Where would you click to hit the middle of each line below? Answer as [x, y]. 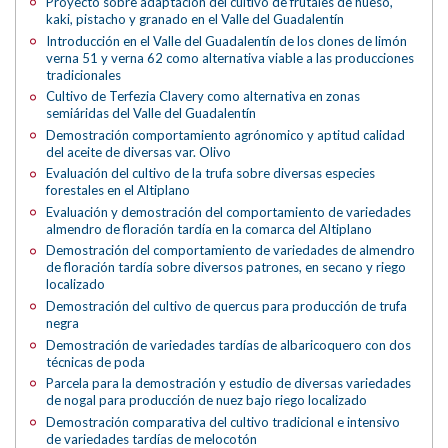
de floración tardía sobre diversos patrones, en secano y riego [226, 267]
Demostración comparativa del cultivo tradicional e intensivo [223, 421]
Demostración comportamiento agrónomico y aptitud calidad [226, 134]
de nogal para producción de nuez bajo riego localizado [207, 400]
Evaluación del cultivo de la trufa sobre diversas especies [211, 173]
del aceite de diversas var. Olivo [139, 151]
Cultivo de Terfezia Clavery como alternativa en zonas [203, 96]
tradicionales [84, 74]
